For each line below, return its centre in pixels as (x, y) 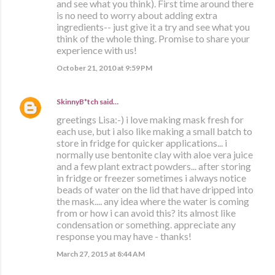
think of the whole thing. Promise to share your (153, 39)
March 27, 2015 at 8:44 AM (101, 254)
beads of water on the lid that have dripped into (155, 190)
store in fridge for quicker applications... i (142, 143)
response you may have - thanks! (124, 236)
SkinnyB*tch (77, 102)
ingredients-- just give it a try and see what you (153, 27)
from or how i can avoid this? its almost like (146, 213)
